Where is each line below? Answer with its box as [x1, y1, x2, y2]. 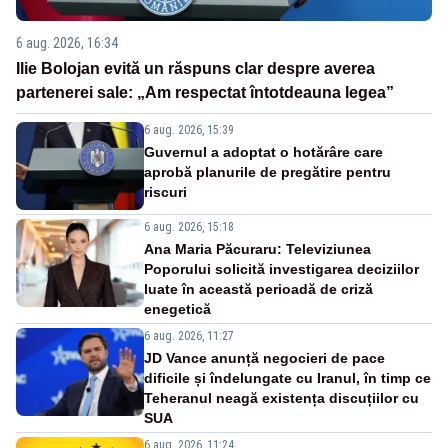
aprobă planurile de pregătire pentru [144, 164, 391, 181]
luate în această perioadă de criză [144, 281, 373, 298]
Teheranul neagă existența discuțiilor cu [144, 390, 419, 407]
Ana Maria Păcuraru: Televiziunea [144, 241, 371, 258]
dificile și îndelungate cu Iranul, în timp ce [144, 370, 431, 387]
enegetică [144, 301, 211, 318]
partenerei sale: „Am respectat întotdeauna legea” [16, 84, 394, 102]
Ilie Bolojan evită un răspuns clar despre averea [16, 60, 375, 78]
